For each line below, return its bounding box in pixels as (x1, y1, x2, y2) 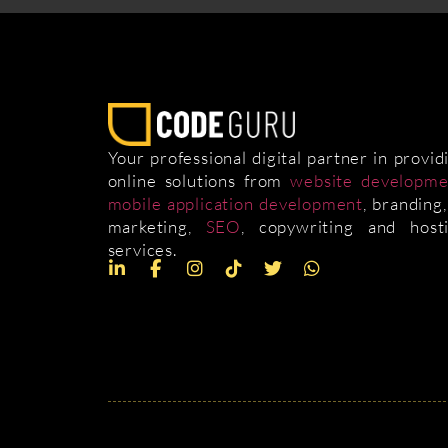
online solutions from (107, 169, 291, 191)
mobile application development (107, 192, 364, 214)
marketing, (107, 215, 206, 237)
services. (107, 238, 177, 260)
